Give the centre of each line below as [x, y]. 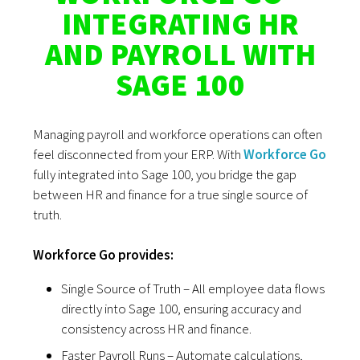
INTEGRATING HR [180, 24]
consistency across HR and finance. [157, 329]
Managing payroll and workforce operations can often [178, 135]
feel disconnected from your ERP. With [139, 155]
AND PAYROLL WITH [180, 55]
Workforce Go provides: [104, 255]
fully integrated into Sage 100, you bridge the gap [165, 175]
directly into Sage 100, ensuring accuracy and [182, 309]
